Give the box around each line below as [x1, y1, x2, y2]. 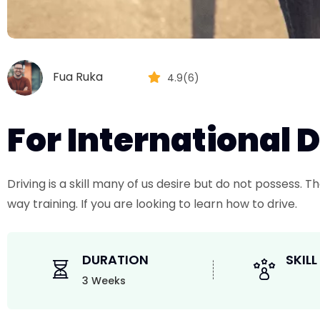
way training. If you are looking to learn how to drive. [7, 196, 297, 212]
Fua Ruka [53, 69, 103, 86]
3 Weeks [81, 274, 126, 288]
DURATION [81, 251, 149, 269]
